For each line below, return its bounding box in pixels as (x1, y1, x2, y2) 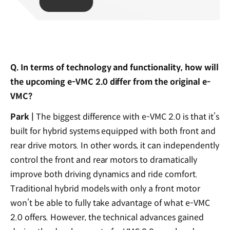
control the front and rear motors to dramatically (10, 155, 198, 166)
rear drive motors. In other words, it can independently (10, 140, 219, 151)
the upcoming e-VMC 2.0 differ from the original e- (10, 76, 211, 87)
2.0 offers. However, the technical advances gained (10, 212, 204, 223)
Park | (10, 111, 36, 123)
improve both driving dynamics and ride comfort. (10, 169, 198, 180)
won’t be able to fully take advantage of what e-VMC (10, 198, 210, 209)
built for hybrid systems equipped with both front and (10, 126, 216, 137)
